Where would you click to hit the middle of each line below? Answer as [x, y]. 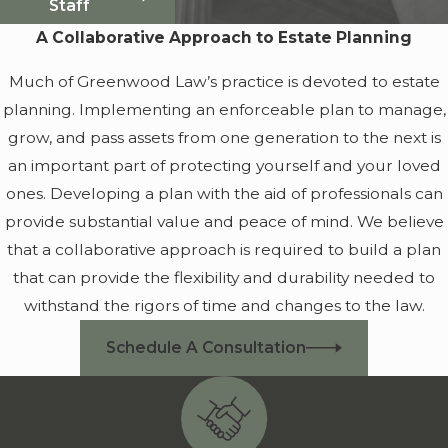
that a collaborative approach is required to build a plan [224, 249]
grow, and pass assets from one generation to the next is [224, 137]
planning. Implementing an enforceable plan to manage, [224, 109]
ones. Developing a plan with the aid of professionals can [224, 193]
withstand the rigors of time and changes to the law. [224, 305]
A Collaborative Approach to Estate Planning [224, 37]
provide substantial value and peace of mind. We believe [224, 221]
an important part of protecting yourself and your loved [224, 165]
